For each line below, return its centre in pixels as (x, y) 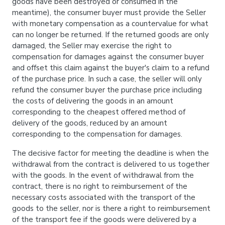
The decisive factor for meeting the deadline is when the (110, 153)
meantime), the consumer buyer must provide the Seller (109, 13)
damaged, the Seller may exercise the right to (92, 46)
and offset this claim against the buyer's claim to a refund (111, 68)
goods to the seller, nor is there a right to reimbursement (111, 208)
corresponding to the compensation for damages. (97, 134)
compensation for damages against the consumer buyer (108, 57)
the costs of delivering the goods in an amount (93, 101)
